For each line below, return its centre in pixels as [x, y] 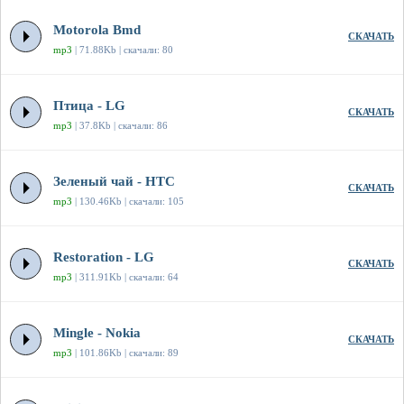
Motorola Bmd [97, 30]
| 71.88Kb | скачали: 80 [123, 50]
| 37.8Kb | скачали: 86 [120, 126]
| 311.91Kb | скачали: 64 [125, 277]
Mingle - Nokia [97, 333]
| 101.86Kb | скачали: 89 [125, 353]
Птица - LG [89, 106]
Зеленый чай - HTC [114, 182]
